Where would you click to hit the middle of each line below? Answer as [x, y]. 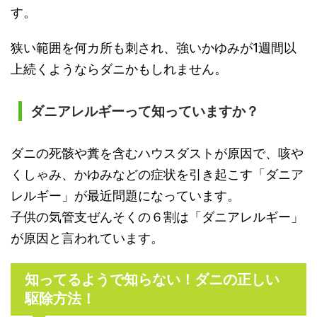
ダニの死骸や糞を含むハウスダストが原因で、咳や [157, 153]
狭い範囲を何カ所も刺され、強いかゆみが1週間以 [154, 47]
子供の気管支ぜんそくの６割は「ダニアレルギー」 [157, 217]
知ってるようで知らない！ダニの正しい [152, 279]
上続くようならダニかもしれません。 [119, 69]
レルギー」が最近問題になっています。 [125, 195]
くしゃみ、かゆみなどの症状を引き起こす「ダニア [157, 174]
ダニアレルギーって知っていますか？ [144, 111]
